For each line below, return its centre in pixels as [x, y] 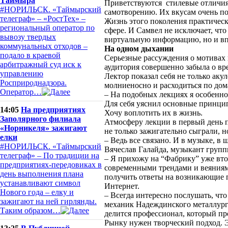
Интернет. [122, 186]
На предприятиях [53, 110]
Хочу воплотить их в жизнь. [153, 113]
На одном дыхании [139, 49]
